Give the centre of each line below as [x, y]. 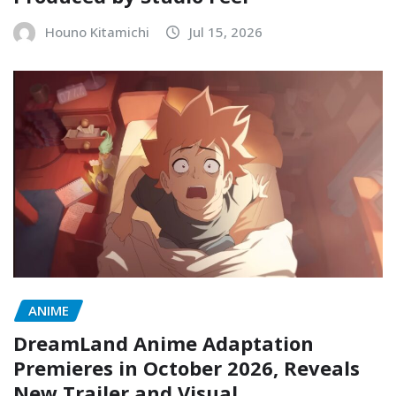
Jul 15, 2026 [226, 32]
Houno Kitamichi [97, 32]
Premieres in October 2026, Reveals [187, 367]
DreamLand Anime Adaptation [164, 343]
